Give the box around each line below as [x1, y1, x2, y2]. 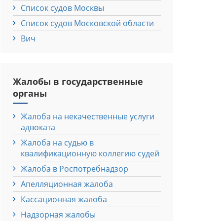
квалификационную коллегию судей [21, 147, 159, 159]
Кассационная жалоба [21, 193, 107, 205]
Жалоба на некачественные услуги [21, 110, 154, 122]
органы [13, 87, 47, 99]
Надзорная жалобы [21, 209, 96, 220]
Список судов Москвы [21, 2, 104, 13]
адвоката [21, 121, 55, 133]
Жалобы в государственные [13, 75, 143, 87]
